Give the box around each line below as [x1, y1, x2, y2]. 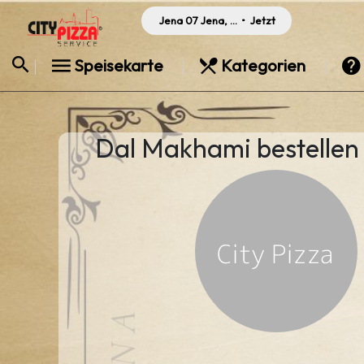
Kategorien [218, 55, 309, 76]
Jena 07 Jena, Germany [159, 14, 277, 27]
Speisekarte [71, 55, 167, 76]
